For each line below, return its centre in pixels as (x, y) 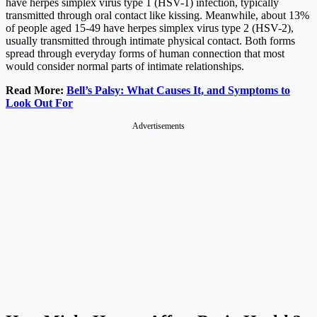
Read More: (36, 91)
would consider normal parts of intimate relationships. (125, 67)
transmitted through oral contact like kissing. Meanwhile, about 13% (157, 16)
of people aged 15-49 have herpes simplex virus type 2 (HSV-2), (150, 28)
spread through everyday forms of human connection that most (145, 54)
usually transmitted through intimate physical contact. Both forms (150, 41)
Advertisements (158, 126)
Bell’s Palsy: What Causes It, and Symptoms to (178, 91)
